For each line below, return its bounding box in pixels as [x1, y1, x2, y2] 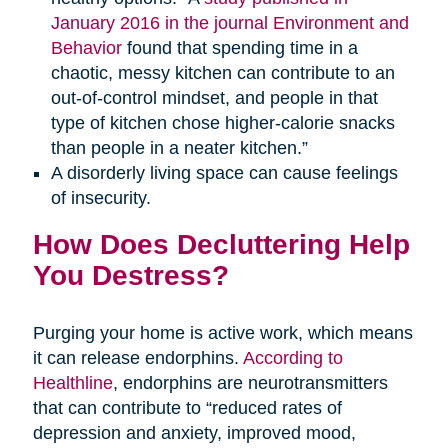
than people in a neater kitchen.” [50, 138, 308, 159]
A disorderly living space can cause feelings [50, 163, 398, 184]
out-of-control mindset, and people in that [50, 88, 378, 109]
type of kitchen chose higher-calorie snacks [50, 113, 395, 134]
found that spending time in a [121, 38, 358, 59]
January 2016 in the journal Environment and [50, 13, 409, 34]
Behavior [50, 38, 122, 59]
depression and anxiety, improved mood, [32, 423, 356, 444]
